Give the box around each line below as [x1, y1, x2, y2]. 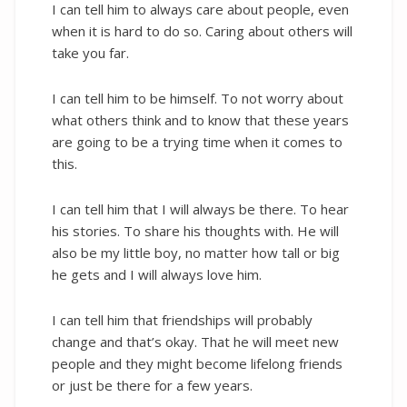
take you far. [52, 43, 129, 62]
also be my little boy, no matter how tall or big [52, 243, 340, 263]
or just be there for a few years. [52, 376, 253, 395]
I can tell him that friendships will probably [52, 311, 313, 330]
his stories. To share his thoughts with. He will [52, 222, 339, 241]
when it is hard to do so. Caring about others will [52, 21, 352, 40]
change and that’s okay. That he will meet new [52, 333, 339, 352]
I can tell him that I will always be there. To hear [52, 200, 349, 219]
